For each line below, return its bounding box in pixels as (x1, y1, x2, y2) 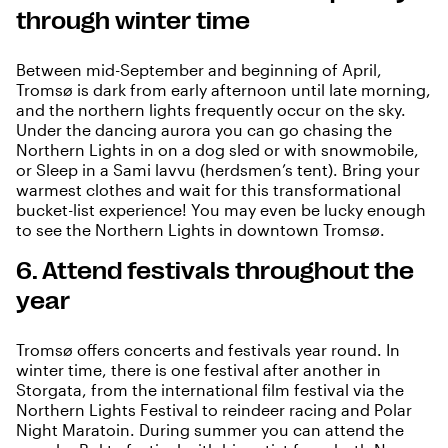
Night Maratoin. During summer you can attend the (16, 420, 404, 440)
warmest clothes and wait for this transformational (16, 180, 401, 200)
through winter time (16, 7, 250, 36)
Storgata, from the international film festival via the (16, 380, 404, 400)
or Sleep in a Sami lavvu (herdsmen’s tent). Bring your (16, 160, 420, 180)
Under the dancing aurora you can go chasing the (16, 120, 392, 140)
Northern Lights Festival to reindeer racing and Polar (16, 400, 412, 420)
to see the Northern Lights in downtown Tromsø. (16, 220, 389, 240)
